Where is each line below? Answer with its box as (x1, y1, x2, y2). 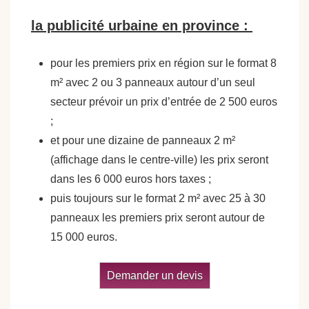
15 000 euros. (50, 231, 120, 243)
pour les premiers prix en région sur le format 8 (50, 57, 277, 69)
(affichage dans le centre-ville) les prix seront (50, 154, 268, 166)
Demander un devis (106, 270, 203, 281)
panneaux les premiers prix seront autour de (50, 212, 265, 223)
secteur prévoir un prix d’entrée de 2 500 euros (50, 96, 277, 108)
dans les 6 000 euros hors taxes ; (50, 173, 211, 185)
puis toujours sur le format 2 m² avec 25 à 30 (50, 192, 266, 204)
